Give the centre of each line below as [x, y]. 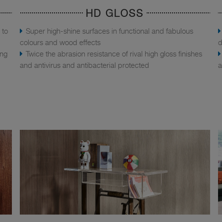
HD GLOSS [114, 14]
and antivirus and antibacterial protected [84, 65]
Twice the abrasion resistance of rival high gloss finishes [114, 54]
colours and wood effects [60, 42]
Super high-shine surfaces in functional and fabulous [109, 31]
